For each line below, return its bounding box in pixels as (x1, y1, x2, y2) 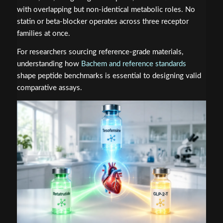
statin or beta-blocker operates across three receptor (16, 18, 189, 26)
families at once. (16, 30, 70, 38)
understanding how (16, 60, 81, 68)
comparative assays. (16, 84, 82, 92)
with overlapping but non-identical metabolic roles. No (16, 6, 195, 14)
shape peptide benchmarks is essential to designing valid (16, 72, 201, 80)
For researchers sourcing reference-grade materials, (16, 48, 183, 56)
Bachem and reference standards (81, 60, 186, 68)
